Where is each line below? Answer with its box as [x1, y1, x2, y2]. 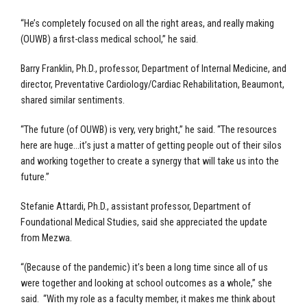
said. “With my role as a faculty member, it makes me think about [21, 293, 275, 305]
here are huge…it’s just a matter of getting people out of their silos [21, 139, 282, 151]
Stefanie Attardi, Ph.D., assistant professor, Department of [21, 200, 251, 212]
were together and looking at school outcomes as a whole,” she [21, 277, 272, 289]
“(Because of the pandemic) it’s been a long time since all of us [21, 261, 268, 273]
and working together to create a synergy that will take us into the [21, 155, 279, 167]
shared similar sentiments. [21, 94, 125, 106]
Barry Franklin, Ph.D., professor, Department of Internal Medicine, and [21, 62, 286, 75]
